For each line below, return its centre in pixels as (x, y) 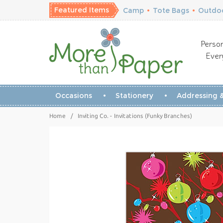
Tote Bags (171, 10)
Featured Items (82, 10)
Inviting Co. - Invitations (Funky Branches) (135, 116)
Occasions (73, 96)
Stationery (134, 96)
